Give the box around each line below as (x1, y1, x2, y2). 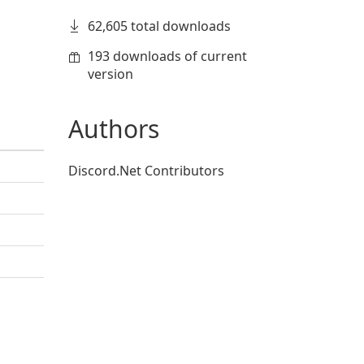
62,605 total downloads (87, 17, 231, 35)
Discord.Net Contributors (67, 162, 224, 180)
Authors (67, 112, 159, 145)
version (87, 65, 133, 83)
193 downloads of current (87, 47, 247, 65)
